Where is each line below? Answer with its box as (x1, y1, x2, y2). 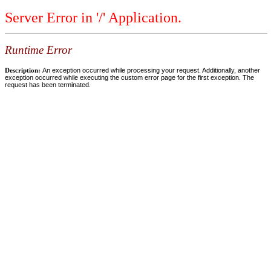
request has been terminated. (5, 80, 91, 88)
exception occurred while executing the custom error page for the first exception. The (5, 73, 254, 81)
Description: (5, 66, 42, 74)
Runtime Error (5, 44, 72, 57)
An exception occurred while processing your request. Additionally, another (42, 66, 260, 74)
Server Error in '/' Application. (5, 10, 181, 26)
